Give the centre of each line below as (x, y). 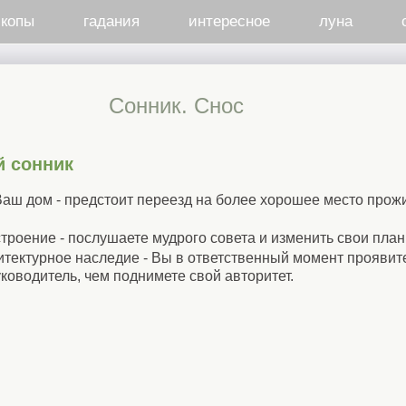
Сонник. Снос (176, 106)
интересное (229, 21)
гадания (111, 21)
